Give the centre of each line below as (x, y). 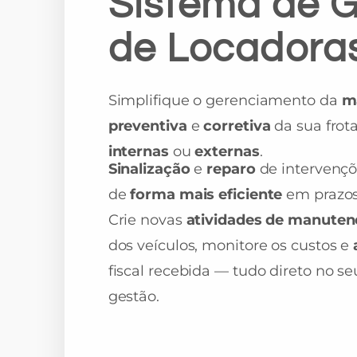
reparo (231, 169)
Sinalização (149, 169)
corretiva (237, 126)
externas (227, 151)
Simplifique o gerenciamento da (225, 100)
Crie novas (147, 220)
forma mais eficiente (206, 194)
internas (138, 151)
